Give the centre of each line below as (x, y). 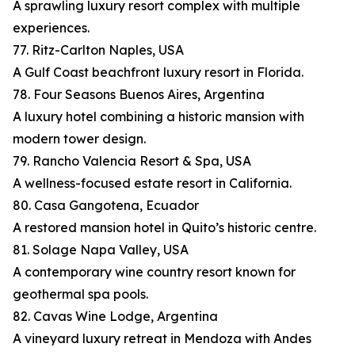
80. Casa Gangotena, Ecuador (106, 206)
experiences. (51, 28)
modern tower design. (79, 139)
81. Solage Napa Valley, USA (101, 250)
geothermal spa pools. (80, 294)
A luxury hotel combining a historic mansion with (158, 117)
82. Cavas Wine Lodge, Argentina (115, 317)
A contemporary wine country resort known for (154, 272)
